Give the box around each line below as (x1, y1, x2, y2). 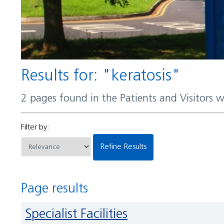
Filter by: (21, 123, 49, 131)
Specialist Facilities (31, 208, 127, 222)
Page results (27, 182, 88, 196)
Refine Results (104, 142, 146, 151)
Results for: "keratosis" (30, 68, 180, 84)
